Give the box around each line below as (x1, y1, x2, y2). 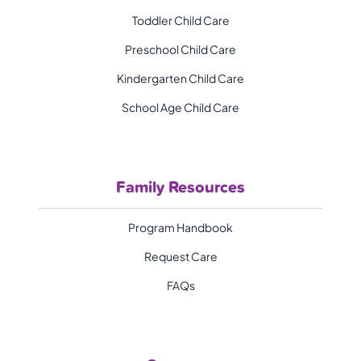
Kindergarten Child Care (117, 71, 244, 86)
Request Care (143, 249, 218, 264)
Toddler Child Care (131, 13, 230, 28)
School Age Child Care (122, 100, 239, 115)
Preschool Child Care (125, 42, 236, 57)
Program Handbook (128, 220, 233, 235)
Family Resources (116, 175, 245, 199)
